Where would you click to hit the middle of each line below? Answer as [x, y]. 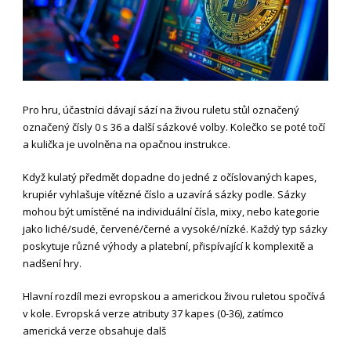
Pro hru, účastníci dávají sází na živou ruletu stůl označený [161, 109]
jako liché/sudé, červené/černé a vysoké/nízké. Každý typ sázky [175, 228]
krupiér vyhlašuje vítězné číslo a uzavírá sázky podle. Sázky [165, 194]
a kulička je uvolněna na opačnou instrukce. [127, 144]
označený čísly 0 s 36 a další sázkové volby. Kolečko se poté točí [174, 127]
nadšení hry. [52, 263]
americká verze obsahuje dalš [94, 330]
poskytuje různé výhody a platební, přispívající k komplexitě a [168, 246]
